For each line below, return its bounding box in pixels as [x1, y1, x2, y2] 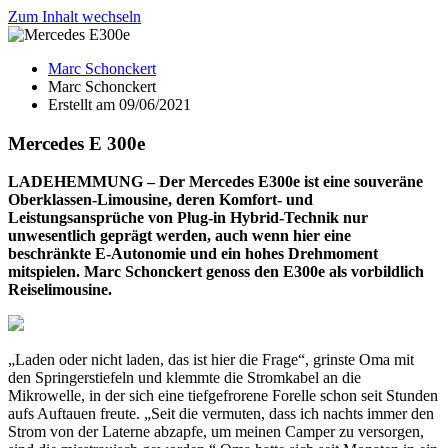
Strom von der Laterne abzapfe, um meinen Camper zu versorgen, [8, 423, 424, 441]
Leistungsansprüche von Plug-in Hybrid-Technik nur [8, 209, 368, 227]
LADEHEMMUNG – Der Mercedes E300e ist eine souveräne [8, 173, 423, 191]
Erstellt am [48, 96, 115, 113]
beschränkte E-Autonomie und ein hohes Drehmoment [8, 245, 378, 263]
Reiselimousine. [8, 281, 112, 299]
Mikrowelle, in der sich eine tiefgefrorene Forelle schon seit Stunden [8, 387, 438, 405]
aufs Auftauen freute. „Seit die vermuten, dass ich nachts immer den [8, 405, 434, 423]
